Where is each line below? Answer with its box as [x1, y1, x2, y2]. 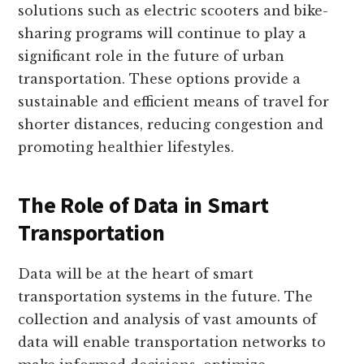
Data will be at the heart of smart [18, 266, 254, 283]
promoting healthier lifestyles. [18, 139, 235, 156]
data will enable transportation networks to [18, 334, 327, 351]
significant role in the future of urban [18, 48, 285, 65]
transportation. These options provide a [18, 71, 301, 88]
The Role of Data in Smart [18, 190, 269, 220]
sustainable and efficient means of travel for [18, 93, 330, 110]
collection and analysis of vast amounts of [18, 311, 318, 328]
